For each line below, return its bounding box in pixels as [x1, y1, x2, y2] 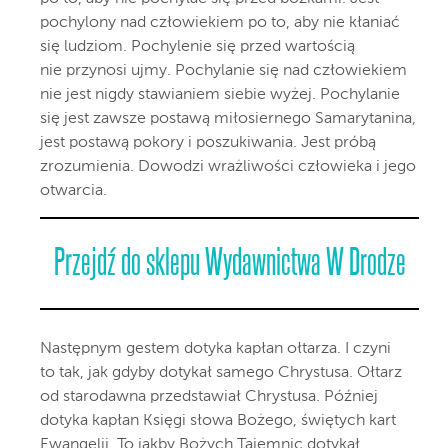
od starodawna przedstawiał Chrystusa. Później [40, 389, 378, 406]
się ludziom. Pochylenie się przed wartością [40, 39, 355, 56]
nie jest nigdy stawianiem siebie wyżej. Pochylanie [40, 87, 400, 104]
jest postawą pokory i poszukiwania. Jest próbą [40, 135, 376, 152]
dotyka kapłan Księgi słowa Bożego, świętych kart [40, 413, 396, 430]
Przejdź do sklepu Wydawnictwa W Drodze [53, 240, 406, 282]
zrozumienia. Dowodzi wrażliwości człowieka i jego [40, 159, 416, 176]
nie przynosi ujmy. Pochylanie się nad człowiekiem [40, 63, 407, 80]
